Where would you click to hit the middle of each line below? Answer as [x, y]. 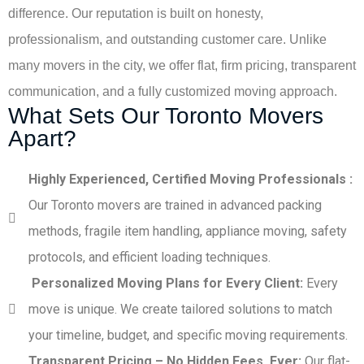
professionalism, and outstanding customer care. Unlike [167, 39]
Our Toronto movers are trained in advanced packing [175, 205]
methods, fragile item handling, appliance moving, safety [188, 231]
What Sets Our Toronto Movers [166, 115]
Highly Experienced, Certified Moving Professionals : [191, 179]
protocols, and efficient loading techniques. [149, 257]
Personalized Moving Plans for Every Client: [166, 283]
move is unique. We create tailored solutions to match [180, 309]
